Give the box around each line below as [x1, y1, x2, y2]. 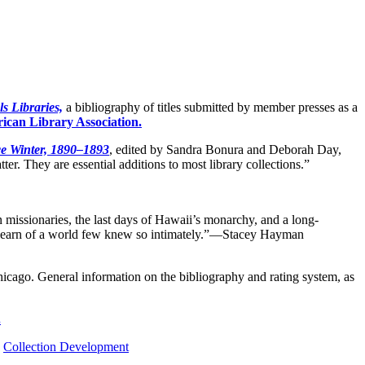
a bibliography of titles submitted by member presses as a [63, 100, 358, 115]
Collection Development [3, 340, 129, 354]
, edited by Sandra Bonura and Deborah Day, [109, 143, 341, 157]
